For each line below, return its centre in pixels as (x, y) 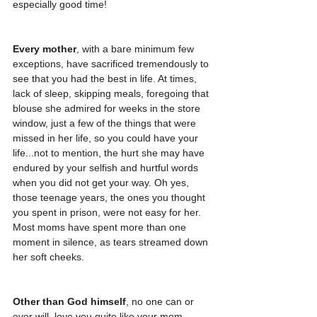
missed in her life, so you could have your (107, 138)
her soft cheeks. (50, 257)
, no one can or (161, 301)
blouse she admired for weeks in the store (108, 108)
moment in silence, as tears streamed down (112, 242)
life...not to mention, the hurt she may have (110, 152)
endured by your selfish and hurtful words (107, 167)
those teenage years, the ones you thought (110, 197)
